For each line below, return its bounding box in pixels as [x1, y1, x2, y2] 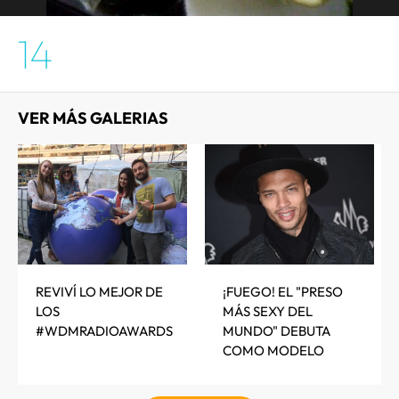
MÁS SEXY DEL [223, 303, 313, 320]
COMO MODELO [223, 342, 324, 359]
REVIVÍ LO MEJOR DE [36, 283, 163, 300]
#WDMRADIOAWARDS [36, 322, 173, 339]
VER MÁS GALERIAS [18, 108, 168, 128]
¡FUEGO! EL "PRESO [223, 283, 343, 300]
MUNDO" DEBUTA [223, 322, 330, 339]
